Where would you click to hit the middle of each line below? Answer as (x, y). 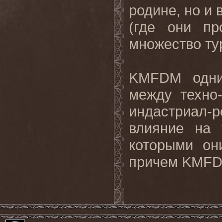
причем (155, 162)
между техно (173, 94)
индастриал (168, 111)
